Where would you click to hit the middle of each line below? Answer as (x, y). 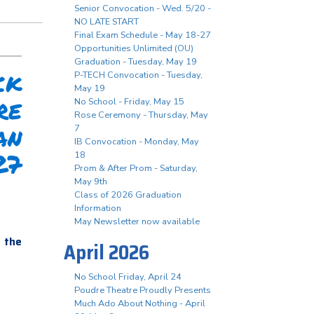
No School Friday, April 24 (128, 277)
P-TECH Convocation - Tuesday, (138, 75)
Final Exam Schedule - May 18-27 (143, 35)
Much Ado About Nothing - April (140, 303)
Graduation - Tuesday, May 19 (136, 62)
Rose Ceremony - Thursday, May (141, 115)
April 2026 (107, 252)
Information (98, 208)
